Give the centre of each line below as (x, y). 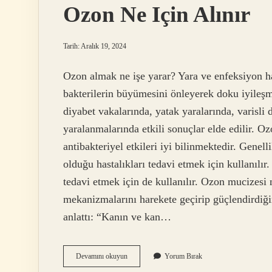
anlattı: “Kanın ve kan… (117, 217)
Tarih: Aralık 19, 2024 (95, 46)
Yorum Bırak (183, 257)
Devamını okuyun (102, 257)
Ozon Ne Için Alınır (157, 14)
